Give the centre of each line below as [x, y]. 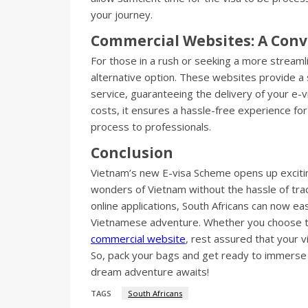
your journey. [122, 14]
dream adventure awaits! [150, 271]
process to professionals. [151, 126]
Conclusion [132, 152]
